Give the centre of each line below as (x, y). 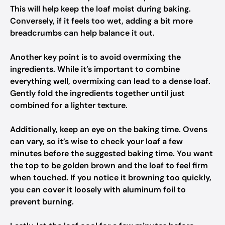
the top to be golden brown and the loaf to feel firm (109, 165)
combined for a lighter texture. (69, 105)
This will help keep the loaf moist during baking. (100, 9)
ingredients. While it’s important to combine (95, 69)
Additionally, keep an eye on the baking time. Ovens (109, 129)
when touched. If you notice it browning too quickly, (111, 178)
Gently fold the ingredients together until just (97, 93)
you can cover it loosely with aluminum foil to (98, 190)
